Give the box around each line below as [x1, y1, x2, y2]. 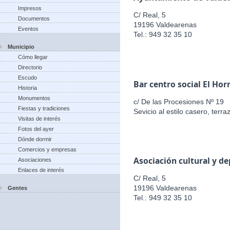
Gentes [8, 185, 27, 191]
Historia [18, 85, 37, 91]
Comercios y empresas [18, 146, 76, 152]
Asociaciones [18, 157, 51, 163]
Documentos [18, 15, 50, 22]
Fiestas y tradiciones [18, 105, 70, 111]
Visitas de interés [18, 116, 61, 122]
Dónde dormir [18, 136, 52, 142]
